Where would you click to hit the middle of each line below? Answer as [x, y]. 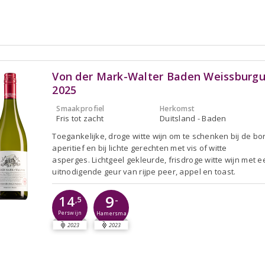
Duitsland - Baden [193, 118]
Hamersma [111, 213]
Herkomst [177, 108]
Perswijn [70, 213]
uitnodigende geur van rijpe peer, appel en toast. [144, 171]
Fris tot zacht [80, 118]
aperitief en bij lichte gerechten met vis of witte [140, 148]
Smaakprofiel [80, 108]
